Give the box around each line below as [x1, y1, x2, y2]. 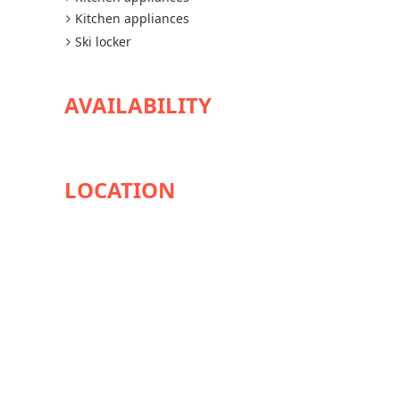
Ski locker [75, 33, 131, 50]
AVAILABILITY [64, 90, 212, 120]
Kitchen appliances [75, 10, 189, 27]
